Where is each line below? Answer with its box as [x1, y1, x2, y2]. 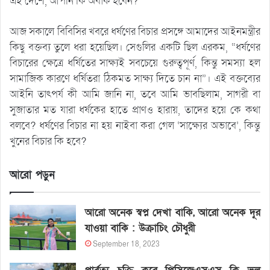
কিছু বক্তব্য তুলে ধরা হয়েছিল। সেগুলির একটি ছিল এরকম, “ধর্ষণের [10, 40, 260, 54]
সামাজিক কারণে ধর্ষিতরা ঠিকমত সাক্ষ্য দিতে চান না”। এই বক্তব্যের [10, 71, 260, 86]
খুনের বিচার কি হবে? [10, 134, 86, 148]
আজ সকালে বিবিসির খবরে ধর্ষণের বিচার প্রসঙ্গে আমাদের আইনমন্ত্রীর [10, 24, 260, 39]
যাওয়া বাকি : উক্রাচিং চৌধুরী [85, 221, 196, 235]
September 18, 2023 [93, 239, 160, 249]
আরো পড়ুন [10, 168, 55, 182]
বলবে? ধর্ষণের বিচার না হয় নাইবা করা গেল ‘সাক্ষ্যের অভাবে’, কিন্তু [10, 118, 260, 133]
